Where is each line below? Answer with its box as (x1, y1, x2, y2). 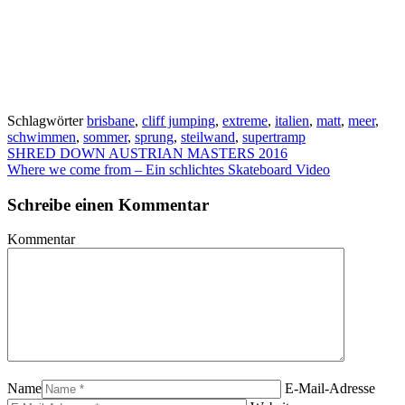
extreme (222, 112, 268, 128)
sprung (135, 128, 174, 145)
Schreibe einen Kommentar (7, 194, 209, 214)
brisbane (87, 112, 135, 128)
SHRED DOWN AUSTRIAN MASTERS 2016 (7, 145, 287, 161)
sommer (83, 128, 127, 145)
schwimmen (7, 128, 76, 145)
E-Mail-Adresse (285, 381, 375, 397)
